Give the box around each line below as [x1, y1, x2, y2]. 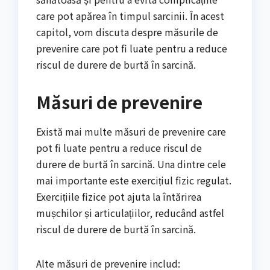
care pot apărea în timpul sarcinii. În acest [36, 8, 224, 24]
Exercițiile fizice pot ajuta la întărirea [36, 189, 201, 204]
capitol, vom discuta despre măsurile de [36, 25, 218, 40]
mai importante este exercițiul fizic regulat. [36, 173, 231, 188]
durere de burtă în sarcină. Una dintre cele [36, 157, 226, 172]
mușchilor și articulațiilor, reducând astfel [36, 206, 224, 221]
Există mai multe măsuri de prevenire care [36, 124, 226, 139]
